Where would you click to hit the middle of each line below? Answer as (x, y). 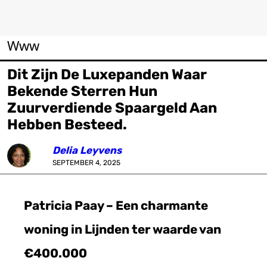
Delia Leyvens (87, 150)
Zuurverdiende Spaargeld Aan (112, 108)
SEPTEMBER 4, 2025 (86, 163)
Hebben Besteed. (67, 125)
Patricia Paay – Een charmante (116, 206)
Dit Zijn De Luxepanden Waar (107, 74)
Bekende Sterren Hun (82, 91)
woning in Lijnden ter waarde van (122, 229)
